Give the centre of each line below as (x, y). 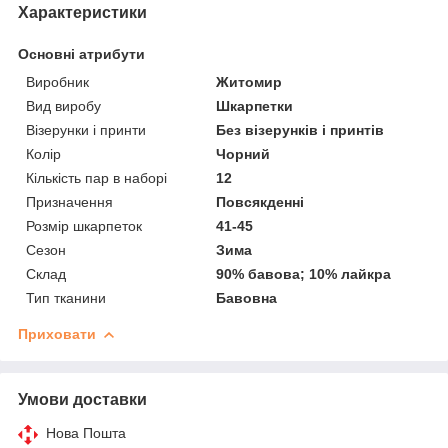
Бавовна (247, 297)
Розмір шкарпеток (84, 225)
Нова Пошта (86, 432)
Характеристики (82, 12)
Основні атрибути (81, 53)
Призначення (69, 201)
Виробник (57, 81)
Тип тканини (66, 297)
